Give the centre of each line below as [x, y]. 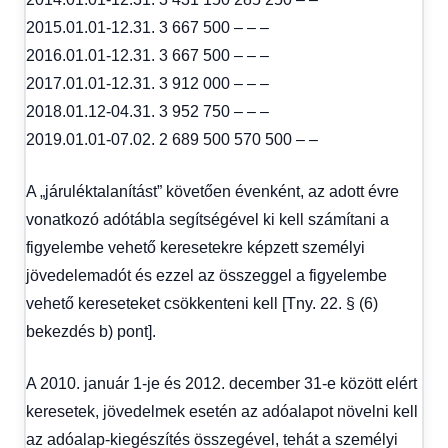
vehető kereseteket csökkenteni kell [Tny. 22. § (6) [202, 303]
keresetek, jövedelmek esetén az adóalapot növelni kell [222, 411]
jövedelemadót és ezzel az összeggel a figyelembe [206, 275]
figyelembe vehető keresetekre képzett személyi [195, 247]
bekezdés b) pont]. [91, 331]
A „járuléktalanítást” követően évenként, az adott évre [212, 191]
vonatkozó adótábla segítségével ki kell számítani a [207, 219]
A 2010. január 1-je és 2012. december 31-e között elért [221, 383]
